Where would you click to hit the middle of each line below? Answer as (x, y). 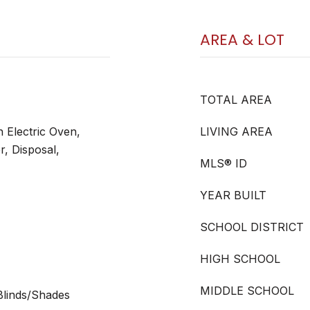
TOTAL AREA (236, 100)
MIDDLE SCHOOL (247, 291)
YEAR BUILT (233, 195)
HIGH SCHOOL (240, 259)
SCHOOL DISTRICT (252, 227)
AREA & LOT (242, 40)
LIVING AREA (236, 131)
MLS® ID (224, 163)
